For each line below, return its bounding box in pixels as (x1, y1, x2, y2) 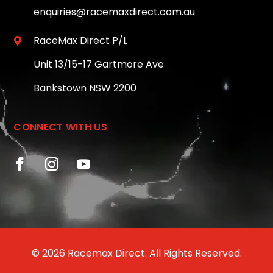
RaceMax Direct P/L (33, 34, 127, 48)
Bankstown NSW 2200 (33, 81, 136, 96)
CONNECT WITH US (13, 120, 107, 135)
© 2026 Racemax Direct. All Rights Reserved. (31, 246, 242, 261)
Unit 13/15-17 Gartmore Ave (33, 57, 164, 72)
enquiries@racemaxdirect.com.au (33, 5, 195, 19)
